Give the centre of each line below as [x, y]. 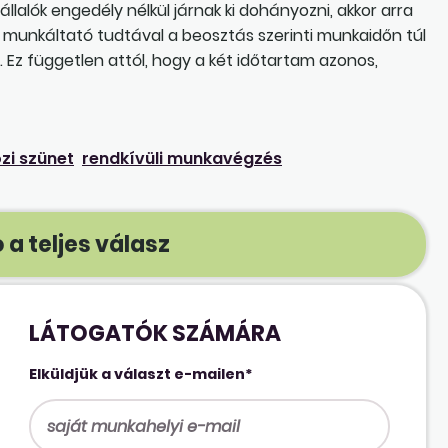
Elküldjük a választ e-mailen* [141, 373]
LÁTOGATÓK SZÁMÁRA [155, 333]
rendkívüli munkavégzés [182, 158]
